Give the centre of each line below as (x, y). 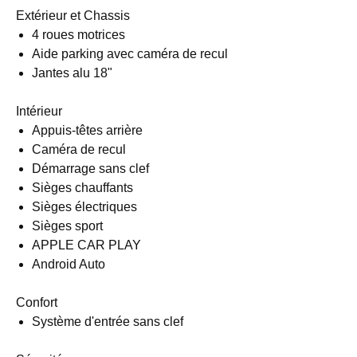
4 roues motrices (78, 35)
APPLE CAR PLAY (86, 245)
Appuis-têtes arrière (87, 130)
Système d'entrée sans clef (108, 322)
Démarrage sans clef (90, 169)
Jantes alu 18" (72, 73)
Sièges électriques (84, 207)
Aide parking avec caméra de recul (130, 54)
